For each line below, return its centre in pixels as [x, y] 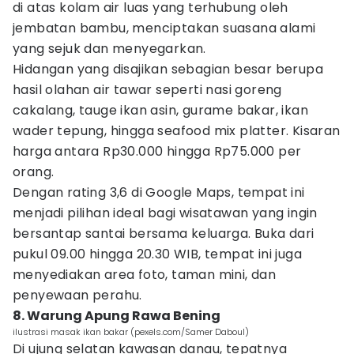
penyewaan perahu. [77, 295]
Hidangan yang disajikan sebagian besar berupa [168, 69]
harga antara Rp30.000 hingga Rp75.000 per [157, 151]
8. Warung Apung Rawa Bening [117, 316]
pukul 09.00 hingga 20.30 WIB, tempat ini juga [157, 254]
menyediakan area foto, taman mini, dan [145, 275]
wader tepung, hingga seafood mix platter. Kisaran [177, 131]
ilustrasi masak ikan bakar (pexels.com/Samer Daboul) [131, 332]
